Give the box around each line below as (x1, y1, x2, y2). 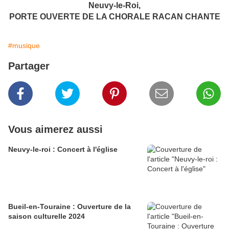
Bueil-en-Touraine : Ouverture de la (8, 202, 131, 211)
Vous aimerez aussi (8, 124, 103, 135)
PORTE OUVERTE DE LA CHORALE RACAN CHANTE (9, 12, 220, 21)
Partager (8, 60, 50, 72)
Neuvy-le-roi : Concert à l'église (8, 145, 118, 154)
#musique (8, 41, 40, 50)
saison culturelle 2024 (8, 212, 85, 221)
